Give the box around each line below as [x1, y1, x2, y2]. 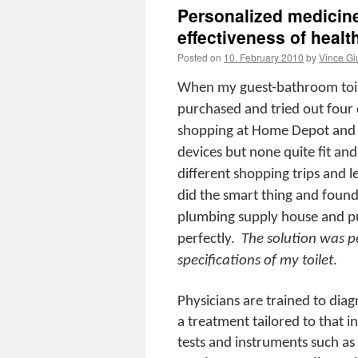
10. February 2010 [224, 50, 304, 64]
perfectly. [177, 232, 235, 247]
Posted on [177, 50, 221, 64]
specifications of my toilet [177, 253, 333, 268]
